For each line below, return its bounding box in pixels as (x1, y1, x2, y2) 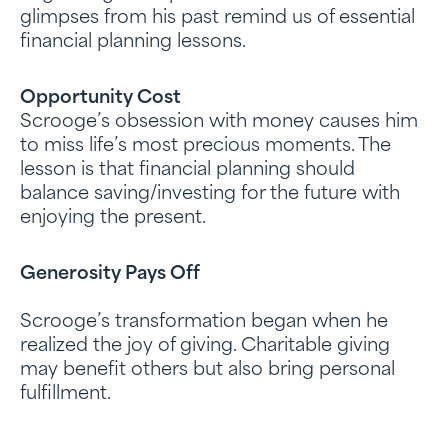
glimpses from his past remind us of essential (20, 9, 415, 28)
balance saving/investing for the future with (20, 185, 400, 204)
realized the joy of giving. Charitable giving (20, 337, 390, 356)
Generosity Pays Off (20, 265, 200, 284)
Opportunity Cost (20, 89, 181, 108)
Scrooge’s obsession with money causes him (20, 113, 418, 132)
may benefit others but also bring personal (20, 361, 395, 380)
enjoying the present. (20, 209, 206, 228)
